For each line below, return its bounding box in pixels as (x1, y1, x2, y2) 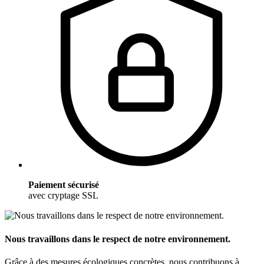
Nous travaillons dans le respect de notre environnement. (5, 233, 230, 244)
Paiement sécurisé (28, 180, 99, 190)
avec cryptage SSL (28, 190, 98, 201)
